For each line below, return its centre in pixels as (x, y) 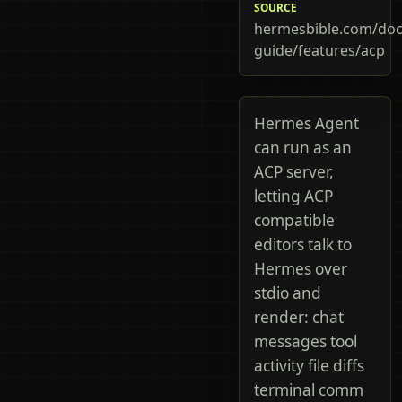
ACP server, (294, 172)
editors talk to (303, 245)
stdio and (288, 293)
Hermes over (301, 269)
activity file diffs (309, 366)
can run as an (303, 148)
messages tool (306, 341)
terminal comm (309, 390)
